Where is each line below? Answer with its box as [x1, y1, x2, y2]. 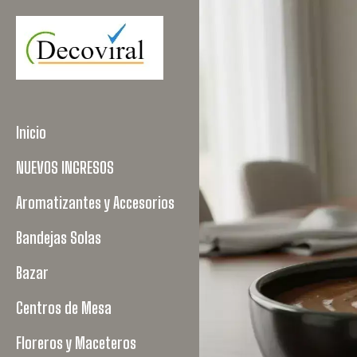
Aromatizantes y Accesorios [16, 193, 175, 212]
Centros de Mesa [16, 298, 112, 317]
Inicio [16, 123, 46, 142]
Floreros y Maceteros [16, 333, 136, 352]
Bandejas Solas [16, 228, 101, 247]
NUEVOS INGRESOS [16, 158, 114, 177]
